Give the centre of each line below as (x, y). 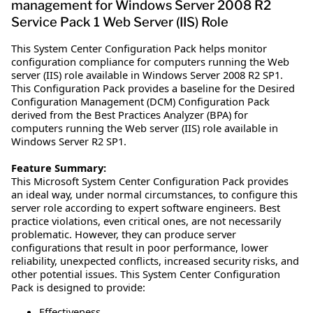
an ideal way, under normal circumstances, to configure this (154, 194)
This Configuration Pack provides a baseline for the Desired (153, 88)
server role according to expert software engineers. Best (146, 207)
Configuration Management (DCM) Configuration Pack (140, 101)
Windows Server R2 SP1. (69, 141)
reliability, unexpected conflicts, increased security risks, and (155, 260)
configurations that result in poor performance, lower (140, 247)
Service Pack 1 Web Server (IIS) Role (120, 22)
